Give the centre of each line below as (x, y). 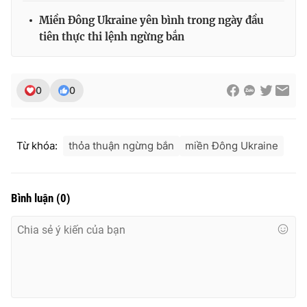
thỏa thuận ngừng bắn (121, 145)
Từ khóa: (37, 145)
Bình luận (34, 198)
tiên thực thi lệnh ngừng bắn (112, 36)
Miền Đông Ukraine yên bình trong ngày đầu (151, 20)
